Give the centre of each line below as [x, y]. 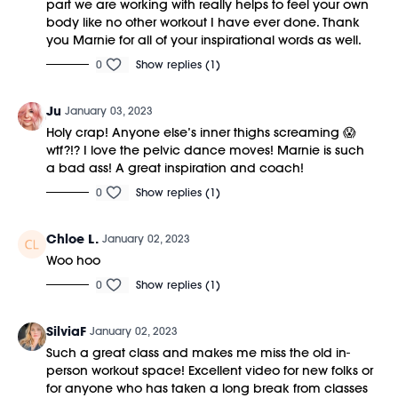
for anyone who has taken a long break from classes [207, 388]
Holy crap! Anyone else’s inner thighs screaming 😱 [201, 132]
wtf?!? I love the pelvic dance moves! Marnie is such [205, 150]
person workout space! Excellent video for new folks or [210, 370]
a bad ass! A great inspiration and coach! [175, 167]
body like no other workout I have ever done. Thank [203, 22]
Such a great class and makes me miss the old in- [198, 352]
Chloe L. [72, 239]
